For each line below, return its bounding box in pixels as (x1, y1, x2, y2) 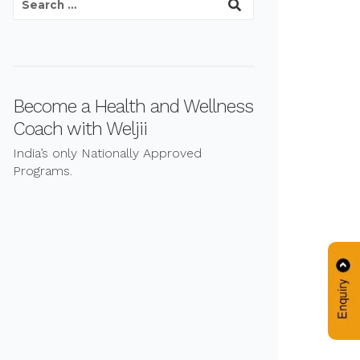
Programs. (13, 163, 72, 178)
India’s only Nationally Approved (13, 145, 202, 161)
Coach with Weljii (13, 118, 147, 140)
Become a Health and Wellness (13, 96, 253, 117)
